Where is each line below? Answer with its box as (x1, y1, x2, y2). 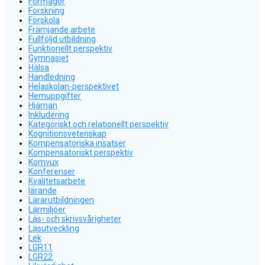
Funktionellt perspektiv (28, 43, 112, 53)
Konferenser (28, 166, 75, 176)
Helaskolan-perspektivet (28, 81, 119, 91)
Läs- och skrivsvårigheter (28, 214, 121, 224)
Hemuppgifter (28, 91, 81, 101)
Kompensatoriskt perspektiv (28, 147, 133, 157)
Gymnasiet (28, 53, 69, 63)
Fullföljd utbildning (28, 34, 96, 44)
